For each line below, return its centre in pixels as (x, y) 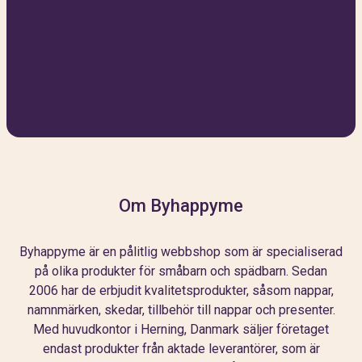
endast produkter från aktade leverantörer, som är (181, 348)
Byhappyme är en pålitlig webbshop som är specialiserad (181, 251)
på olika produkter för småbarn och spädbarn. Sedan (181, 271)
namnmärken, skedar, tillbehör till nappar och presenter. (181, 309)
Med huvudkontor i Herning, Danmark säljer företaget (181, 329)
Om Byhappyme (181, 205)
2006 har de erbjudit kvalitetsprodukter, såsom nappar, (181, 290)
